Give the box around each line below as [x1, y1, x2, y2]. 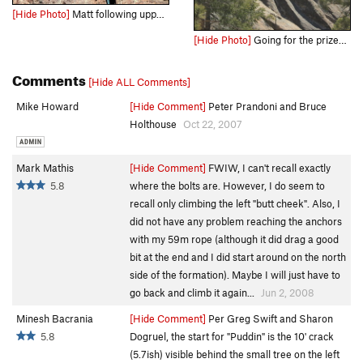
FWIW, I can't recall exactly [206, 161, 331, 174]
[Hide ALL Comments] [88, 75, 190, 88]
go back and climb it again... [130, 286, 257, 299]
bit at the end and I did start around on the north [130, 250, 346, 263]
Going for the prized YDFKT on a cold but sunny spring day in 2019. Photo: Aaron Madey [251, 33, 339, 46]
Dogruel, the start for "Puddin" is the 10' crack [130, 330, 334, 343]
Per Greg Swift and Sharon [206, 312, 333, 325]
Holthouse [130, 117, 179, 130]
